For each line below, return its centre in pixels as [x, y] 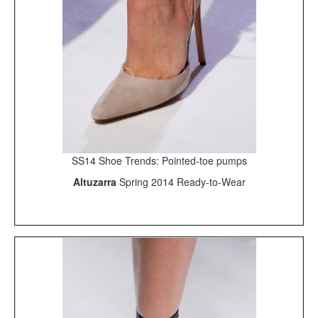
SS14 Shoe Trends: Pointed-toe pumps [159, 160]
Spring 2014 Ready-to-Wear [182, 181]
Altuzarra [96, 181]
